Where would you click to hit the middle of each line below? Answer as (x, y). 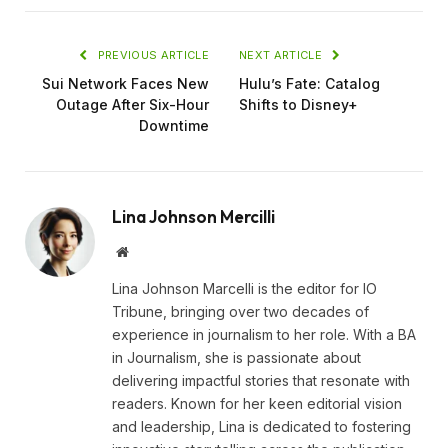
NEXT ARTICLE (282, 55)
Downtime (174, 126)
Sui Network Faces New (125, 84)
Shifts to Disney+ (298, 105)
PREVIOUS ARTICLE (151, 55)
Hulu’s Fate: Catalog (309, 84)
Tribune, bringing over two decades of (240, 312)
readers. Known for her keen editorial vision (257, 404)
